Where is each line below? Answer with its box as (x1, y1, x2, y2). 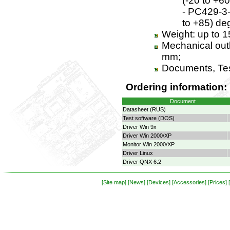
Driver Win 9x (122, 124, 157, 130)
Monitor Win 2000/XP (122, 141, 175, 147)
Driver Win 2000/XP (122, 132, 171, 139)
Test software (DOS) (122, 115, 175, 121)
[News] (127, 179, 145, 185)
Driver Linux (122, 150, 153, 156)
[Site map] (101, 179, 126, 185)
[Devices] (146, 179, 170, 185)
